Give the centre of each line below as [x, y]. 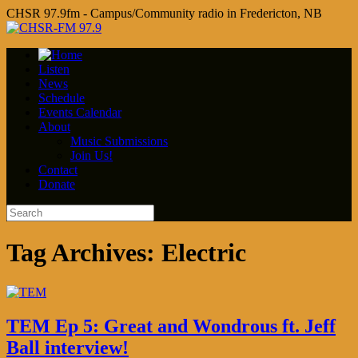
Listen [54, 69]
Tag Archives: [84, 253]
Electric [204, 253]
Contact [58, 170]
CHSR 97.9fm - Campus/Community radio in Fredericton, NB [164, 13]
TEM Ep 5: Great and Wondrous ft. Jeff [171, 326]
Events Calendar [80, 112]
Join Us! [91, 155]
